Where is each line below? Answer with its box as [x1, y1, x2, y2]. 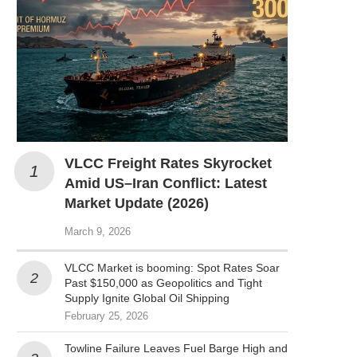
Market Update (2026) [65, 194, 209, 211]
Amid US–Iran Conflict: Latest [65, 175, 267, 191]
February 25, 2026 [65, 309, 148, 322]
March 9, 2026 [65, 225, 131, 237]
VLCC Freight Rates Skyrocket [65, 155, 272, 171]
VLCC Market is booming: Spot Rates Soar [65, 261, 280, 274]
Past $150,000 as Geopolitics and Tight [65, 276, 262, 289]
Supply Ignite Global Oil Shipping [65, 291, 229, 304]
